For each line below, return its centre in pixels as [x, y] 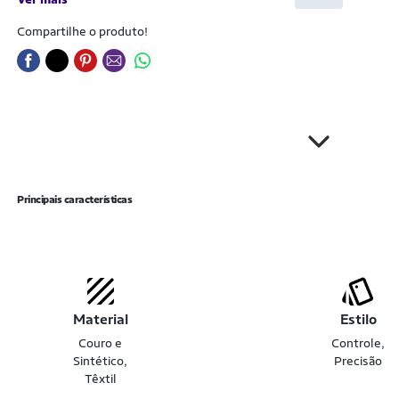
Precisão [358, 361]
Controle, [358, 343]
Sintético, [101, 361]
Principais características [74, 199]
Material [100, 319]
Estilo [358, 319]
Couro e [101, 343]
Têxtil [100, 379]
